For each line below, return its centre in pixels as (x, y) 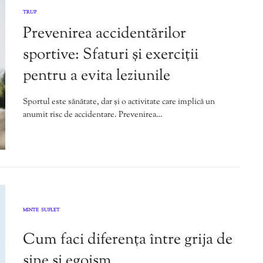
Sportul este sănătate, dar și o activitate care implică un (119, 102)
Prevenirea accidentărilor (104, 33)
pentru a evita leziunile (97, 76)
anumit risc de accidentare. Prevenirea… (93, 115)
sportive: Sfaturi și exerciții (111, 55)
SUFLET (50, 210)
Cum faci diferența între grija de (128, 240)
